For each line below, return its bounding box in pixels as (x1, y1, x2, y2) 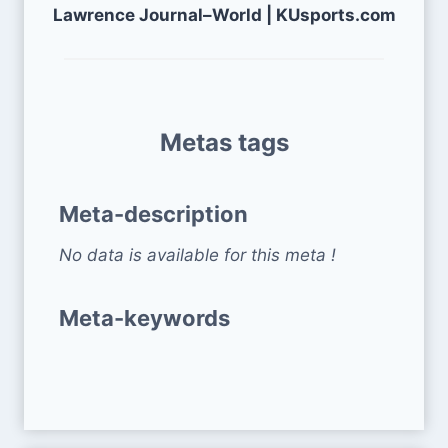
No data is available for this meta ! (59, 244, 336, 265)
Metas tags (159, 127, 289, 157)
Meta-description (59, 200, 248, 227)
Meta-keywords (59, 304, 230, 331)
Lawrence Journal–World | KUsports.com (52, 4, 396, 25)
